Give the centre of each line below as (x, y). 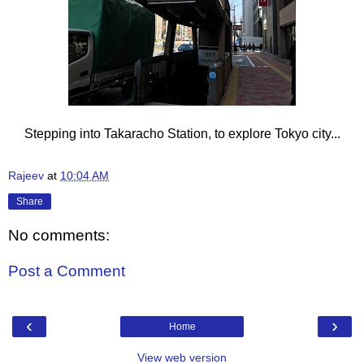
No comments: (59, 236)
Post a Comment (67, 271)
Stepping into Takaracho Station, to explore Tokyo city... (182, 133)
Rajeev (26, 175)
